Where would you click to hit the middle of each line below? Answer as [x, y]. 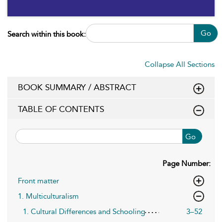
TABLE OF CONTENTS [61, 109]
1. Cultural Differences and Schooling [84, 212]
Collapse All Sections [180, 64]
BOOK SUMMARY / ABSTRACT [77, 87]
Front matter [38, 181]
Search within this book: [47, 34]
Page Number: [187, 164]
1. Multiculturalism [48, 196]
